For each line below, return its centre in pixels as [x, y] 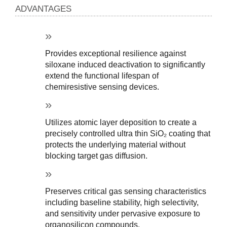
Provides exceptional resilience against [116, 53]
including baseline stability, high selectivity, [122, 202]
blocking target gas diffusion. [97, 156]
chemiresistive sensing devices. [102, 87]
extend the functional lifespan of [102, 75]
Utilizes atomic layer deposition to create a [121, 122]
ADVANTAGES [43, 9]
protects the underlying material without [116, 144]
